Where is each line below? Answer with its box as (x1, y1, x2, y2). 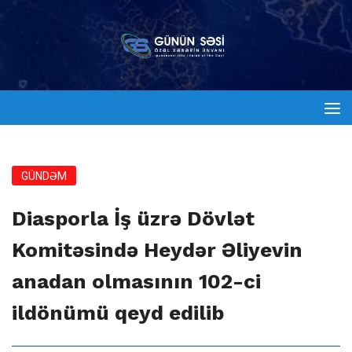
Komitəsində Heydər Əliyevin (12, 238, 302, 262)
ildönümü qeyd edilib (12, 301, 224, 324)
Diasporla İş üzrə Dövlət (12, 207, 255, 230)
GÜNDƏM (21, 170, 67, 182)
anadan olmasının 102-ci (12, 269, 261, 293)
